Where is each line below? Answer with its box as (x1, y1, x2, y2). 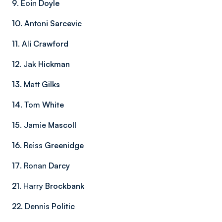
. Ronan (20, 161, 49, 170)
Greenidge (45, 140, 84, 150)
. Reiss (20, 140, 45, 150)
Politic (52, 201, 75, 211)
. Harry (19, 181, 45, 191)
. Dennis (21, 201, 52, 211)
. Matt (20, 79, 42, 89)
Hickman (38, 59, 70, 69)
